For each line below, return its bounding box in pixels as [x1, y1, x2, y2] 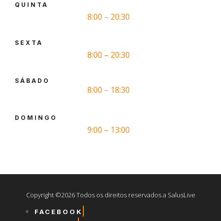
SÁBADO [15, 77, 50, 85]
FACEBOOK [35, 208, 83, 216]
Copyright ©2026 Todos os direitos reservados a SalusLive [26, 190, 195, 200]
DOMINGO [15, 114, 57, 122]
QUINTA [15, 1, 48, 9]
